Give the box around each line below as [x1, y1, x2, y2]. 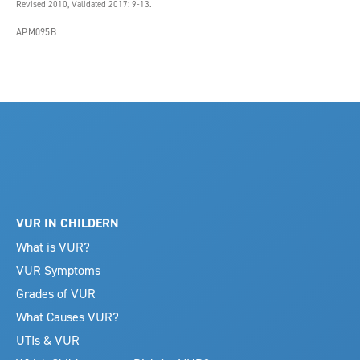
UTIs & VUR [16, 331, 80, 348]
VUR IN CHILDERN [16, 214, 119, 231]
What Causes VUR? [16, 308, 119, 325]
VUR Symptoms [16, 261, 100, 278]
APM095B [16, 25, 56, 38]
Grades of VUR [16, 284, 96, 301]
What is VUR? [16, 238, 90, 255]
